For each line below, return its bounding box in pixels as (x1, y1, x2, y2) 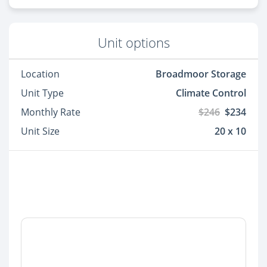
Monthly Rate (21, 105, 80, 119)
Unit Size (21, 125, 60, 138)
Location (21, 67, 60, 81)
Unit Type (21, 86, 64, 100)
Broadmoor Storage (156, 67, 246, 81)
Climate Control (176, 86, 246, 100)
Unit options (97, 34, 170, 52)
